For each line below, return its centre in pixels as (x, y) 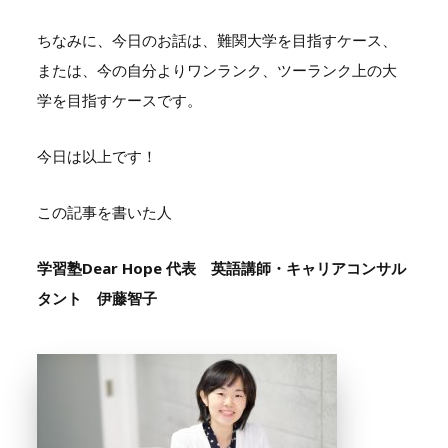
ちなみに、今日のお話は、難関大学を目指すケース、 (216, 39)
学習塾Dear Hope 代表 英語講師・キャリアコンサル (221, 267)
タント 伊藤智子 (96, 297)
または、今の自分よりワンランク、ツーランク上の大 (216, 69)
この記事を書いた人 (104, 211)
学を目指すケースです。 (119, 99)
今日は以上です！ (96, 155)
